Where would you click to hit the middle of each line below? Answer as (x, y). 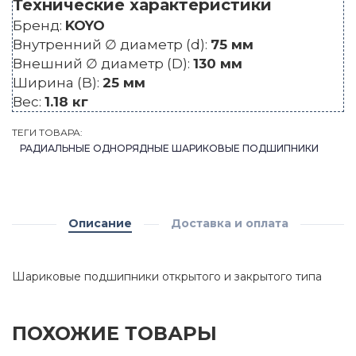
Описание (100, 224)
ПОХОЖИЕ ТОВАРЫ (114, 334)
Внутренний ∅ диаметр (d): (112, 45)
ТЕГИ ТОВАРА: (47, 133)
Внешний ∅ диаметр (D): (103, 64)
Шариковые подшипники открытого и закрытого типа (167, 277)
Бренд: (39, 26)
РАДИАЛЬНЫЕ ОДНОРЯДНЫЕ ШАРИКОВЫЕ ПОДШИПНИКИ (169, 149)
